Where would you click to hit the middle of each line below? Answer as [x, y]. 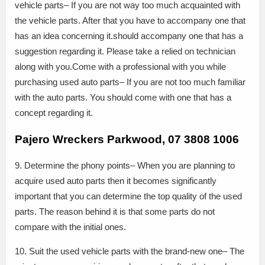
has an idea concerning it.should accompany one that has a [129, 36]
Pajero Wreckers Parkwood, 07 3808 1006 [127, 139]
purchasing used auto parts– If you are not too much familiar [130, 82]
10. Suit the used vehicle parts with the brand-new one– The [130, 251]
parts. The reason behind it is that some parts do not [115, 212]
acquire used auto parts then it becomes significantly [116, 181]
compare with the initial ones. [70, 227]
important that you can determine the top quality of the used [128, 196]
